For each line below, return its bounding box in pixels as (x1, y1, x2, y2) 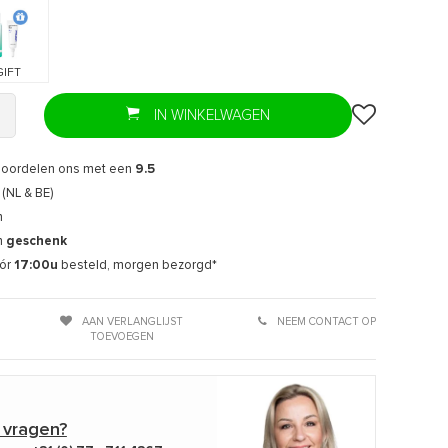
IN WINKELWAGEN (149, 107, 270, 123)
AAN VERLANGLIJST (79, 315, 184, 327)
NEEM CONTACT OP (274, 315, 376, 327)
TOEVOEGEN (89, 330, 154, 342)
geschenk (5, 234, 67, 248)
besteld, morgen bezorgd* (57, 258, 217, 272)
